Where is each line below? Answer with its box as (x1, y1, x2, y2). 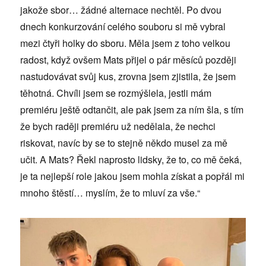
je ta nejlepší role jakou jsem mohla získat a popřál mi (20, 169, 245, 183)
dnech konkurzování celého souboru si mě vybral (20, 20, 226, 34)
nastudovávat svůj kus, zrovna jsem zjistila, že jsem (20, 69, 236, 84)
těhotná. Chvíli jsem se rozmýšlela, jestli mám (20, 86, 212, 100)
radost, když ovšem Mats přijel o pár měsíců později (20, 53, 237, 67)
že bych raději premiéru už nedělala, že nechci (20, 119, 216, 134)
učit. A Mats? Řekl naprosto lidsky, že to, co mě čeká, (20, 153, 242, 167)
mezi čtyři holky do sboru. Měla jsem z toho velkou (20, 36, 231, 50)
